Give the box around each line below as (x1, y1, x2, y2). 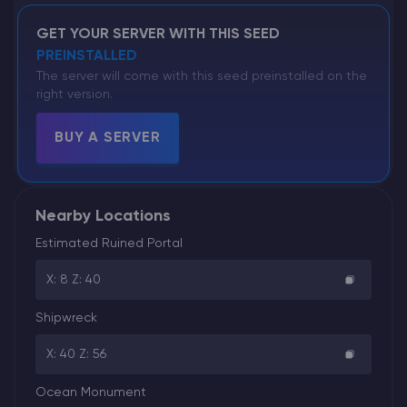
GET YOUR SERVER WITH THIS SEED (36, 26, 280, 42)
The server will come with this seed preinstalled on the (36, 69, 367, 83)
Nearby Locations (35, 207, 171, 224)
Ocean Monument (35, 385, 146, 399)
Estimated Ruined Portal (35, 236, 183, 250)
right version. (36, 87, 113, 101)
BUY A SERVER (55, 130, 161, 145)
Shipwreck (35, 311, 97, 324)
